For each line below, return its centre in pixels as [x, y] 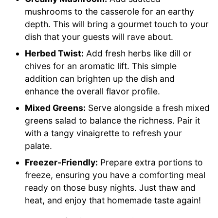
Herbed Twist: [54, 53]
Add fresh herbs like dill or [138, 53]
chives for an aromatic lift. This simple [101, 66]
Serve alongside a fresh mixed [148, 108]
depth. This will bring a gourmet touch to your [117, 24]
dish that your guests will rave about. [99, 36]
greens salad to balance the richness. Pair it [113, 120]
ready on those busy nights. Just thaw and [110, 187]
